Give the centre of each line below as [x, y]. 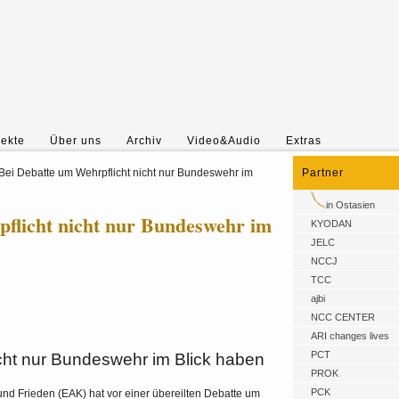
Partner [323, 173]
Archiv [144, 141]
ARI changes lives [350, 336]
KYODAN [331, 224]
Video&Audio [224, 141]
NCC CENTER [343, 317]
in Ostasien [350, 205]
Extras [304, 141]
